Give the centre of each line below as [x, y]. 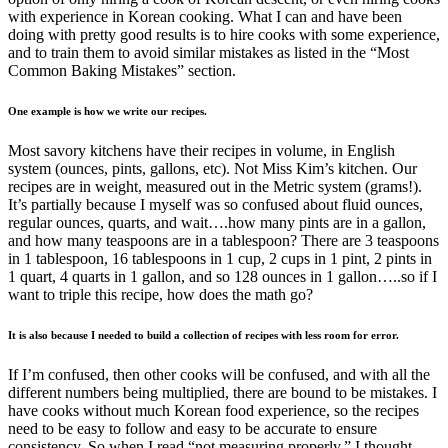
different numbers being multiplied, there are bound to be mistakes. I [222, 393]
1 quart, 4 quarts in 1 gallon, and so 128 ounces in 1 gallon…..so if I [222, 277]
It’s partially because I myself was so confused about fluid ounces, [215, 205]
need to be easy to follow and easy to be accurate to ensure [192, 429]
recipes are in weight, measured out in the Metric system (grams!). [215, 187]
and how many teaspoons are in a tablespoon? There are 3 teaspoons [223, 241]
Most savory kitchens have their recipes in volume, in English [201, 151]
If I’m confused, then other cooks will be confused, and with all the [219, 375]
